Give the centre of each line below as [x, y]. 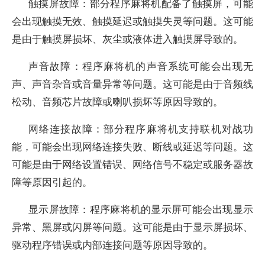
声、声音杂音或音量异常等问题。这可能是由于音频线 [132, 84]
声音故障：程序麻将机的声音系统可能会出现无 [141, 66]
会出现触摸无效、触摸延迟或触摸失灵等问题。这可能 [132, 21]
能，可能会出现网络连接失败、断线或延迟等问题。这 [132, 146]
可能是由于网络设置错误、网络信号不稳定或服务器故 [132, 164]
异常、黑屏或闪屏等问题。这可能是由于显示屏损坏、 [132, 227]
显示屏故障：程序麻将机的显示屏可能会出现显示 [141, 209]
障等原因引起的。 [52, 182]
